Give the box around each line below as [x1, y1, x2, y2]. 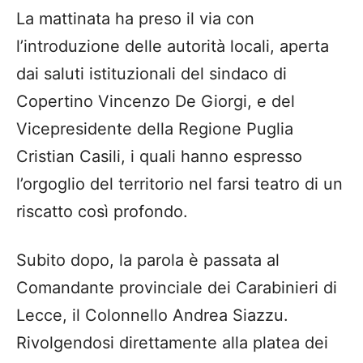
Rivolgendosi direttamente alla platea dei [16, 333, 328, 353]
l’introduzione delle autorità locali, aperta [16, 36, 329, 57]
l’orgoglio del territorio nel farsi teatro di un [16, 174, 343, 194]
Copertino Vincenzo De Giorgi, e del [16, 92, 295, 112]
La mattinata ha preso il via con [16, 9, 254, 29]
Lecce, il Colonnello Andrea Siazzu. [16, 305, 288, 326]
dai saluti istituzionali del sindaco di [16, 64, 287, 84]
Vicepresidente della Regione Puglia [16, 119, 293, 139]
